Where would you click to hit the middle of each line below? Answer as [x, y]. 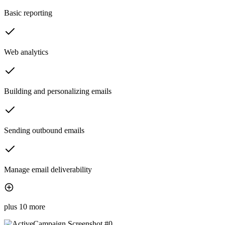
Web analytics [26, 52]
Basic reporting [28, 13]
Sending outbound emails [44, 131]
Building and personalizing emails [58, 91]
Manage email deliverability [48, 170]
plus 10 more [25, 207]
